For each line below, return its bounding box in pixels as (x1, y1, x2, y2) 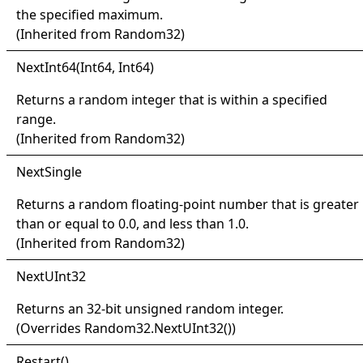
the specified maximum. (16, 5, 163, 23)
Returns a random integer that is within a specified (16, 90, 327, 109)
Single (45, 162, 82, 181)
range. (16, 109, 56, 128)
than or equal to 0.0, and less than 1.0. (16, 214, 249, 233)
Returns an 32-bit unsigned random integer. (16, 299, 284, 318)
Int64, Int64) (80, 58, 154, 76)
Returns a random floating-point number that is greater (16, 194, 359, 213)
